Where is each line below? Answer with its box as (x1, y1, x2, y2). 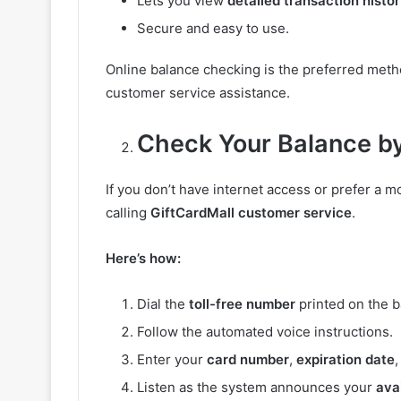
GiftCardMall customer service (150, 204, 352, 222)
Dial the (137, 295, 189, 313)
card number (207, 351, 289, 369)
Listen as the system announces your (137, 379, 376, 397)
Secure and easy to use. (137, 20, 289, 38)
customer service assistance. (106, 84, 290, 102)
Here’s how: (106, 250, 181, 268)
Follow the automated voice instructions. (137, 323, 393, 341)
